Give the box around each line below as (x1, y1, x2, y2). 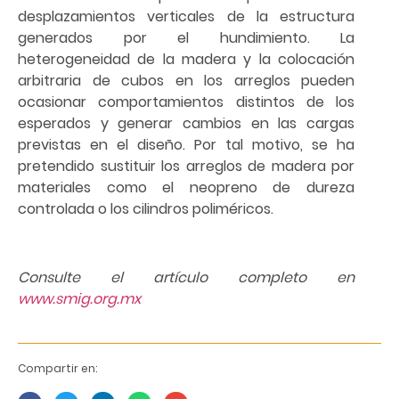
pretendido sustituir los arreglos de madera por (18, 156, 354, 177)
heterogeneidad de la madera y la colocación (18, 49, 354, 70)
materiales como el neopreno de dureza (18, 177, 354, 199)
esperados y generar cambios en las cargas (18, 113, 354, 134)
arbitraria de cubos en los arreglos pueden (18, 70, 354, 92)
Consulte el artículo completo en (18, 267, 354, 289)
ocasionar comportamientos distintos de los (18, 92, 354, 113)
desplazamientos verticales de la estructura (18, 6, 354, 28)
